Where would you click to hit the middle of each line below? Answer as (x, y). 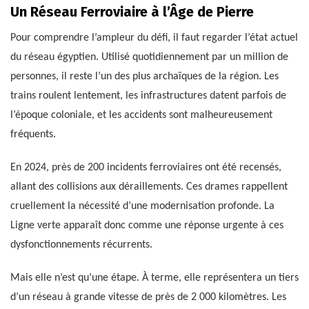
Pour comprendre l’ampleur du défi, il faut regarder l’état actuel (154, 38)
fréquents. (33, 134)
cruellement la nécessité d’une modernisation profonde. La (142, 206)
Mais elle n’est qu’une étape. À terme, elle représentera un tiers (154, 278)
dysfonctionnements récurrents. (81, 245)
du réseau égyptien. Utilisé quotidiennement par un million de (149, 57)
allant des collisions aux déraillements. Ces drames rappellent (149, 187)
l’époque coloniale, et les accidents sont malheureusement (141, 115)
